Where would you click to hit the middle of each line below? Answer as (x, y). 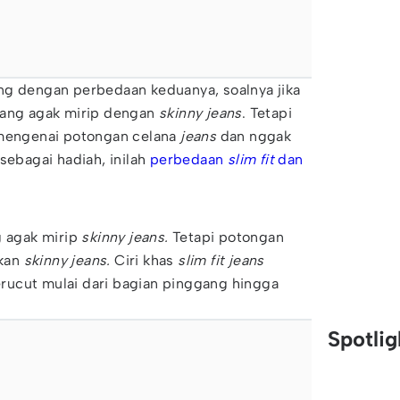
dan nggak (254, 136)
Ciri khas (144, 260)
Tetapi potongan (226, 237)
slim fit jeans (221, 260)
